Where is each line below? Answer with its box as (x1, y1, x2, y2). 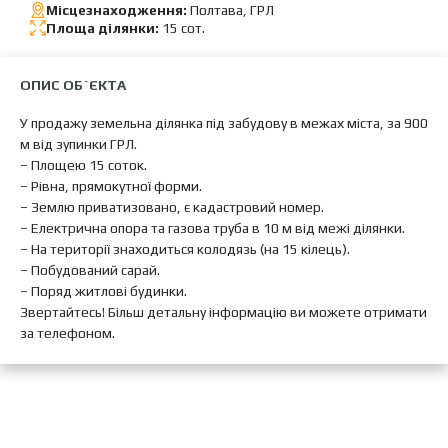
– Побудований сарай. (20, 262, 160, 279)
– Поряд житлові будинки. (20, 283, 187, 300)
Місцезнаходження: (46, 2, 187, 19)
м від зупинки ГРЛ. (20, 136, 137, 153)
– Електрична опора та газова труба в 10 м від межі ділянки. (20, 220, 405, 237)
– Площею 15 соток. (20, 157, 147, 174)
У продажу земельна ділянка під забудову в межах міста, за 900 (20, 115, 428, 132)
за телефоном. (20, 325, 115, 342)
